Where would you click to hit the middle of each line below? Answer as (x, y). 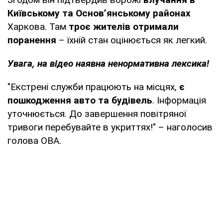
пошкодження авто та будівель (80, 101)
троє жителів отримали (124, 27)
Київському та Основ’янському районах (99, 13)
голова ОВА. (34, 141)
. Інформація (179, 101)
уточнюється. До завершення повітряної (97, 114)
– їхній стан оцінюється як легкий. (133, 40)
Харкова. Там (38, 27)
